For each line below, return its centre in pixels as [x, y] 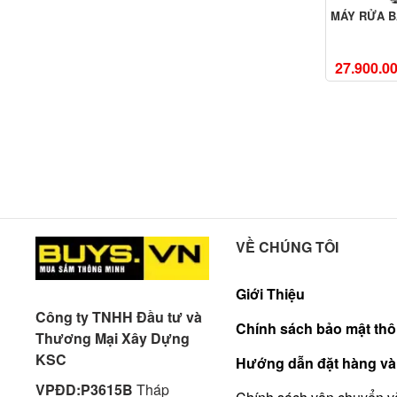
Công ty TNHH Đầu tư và [119, 316]
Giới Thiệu [271, 294]
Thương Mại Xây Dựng [113, 338]
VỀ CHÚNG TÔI [288, 247]
